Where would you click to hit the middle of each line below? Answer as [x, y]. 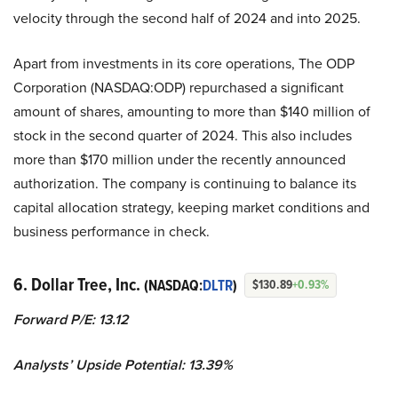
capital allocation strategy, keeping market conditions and [191, 208]
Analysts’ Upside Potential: [101, 365]
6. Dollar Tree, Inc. [79, 285]
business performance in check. [111, 232]
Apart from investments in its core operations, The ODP [184, 64]
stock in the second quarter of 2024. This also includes [183, 136]
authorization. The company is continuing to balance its [185, 184]
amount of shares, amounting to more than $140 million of [192, 112]
